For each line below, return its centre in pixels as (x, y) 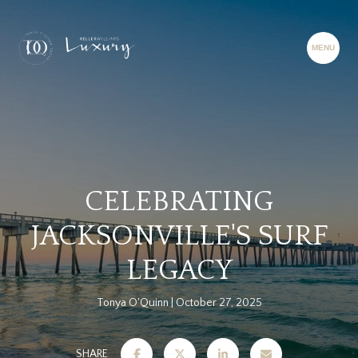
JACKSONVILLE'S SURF (179, 236)
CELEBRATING (179, 201)
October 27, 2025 (219, 303)
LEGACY (179, 270)
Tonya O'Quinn (132, 303)
